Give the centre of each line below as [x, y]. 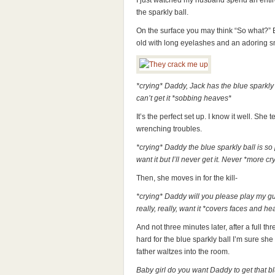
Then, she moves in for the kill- [187, 178]
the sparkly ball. [162, 12]
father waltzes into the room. [183, 252]
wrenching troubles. [169, 129]
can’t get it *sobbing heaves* [184, 98]
